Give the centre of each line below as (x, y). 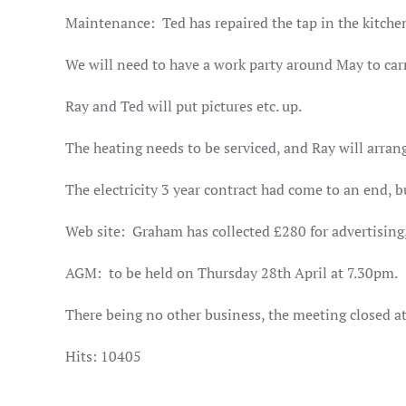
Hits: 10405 (103, 356)
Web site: (95, 231)
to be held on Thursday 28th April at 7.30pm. (253, 273)
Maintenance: (110, 23)
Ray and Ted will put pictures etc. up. (184, 106)
